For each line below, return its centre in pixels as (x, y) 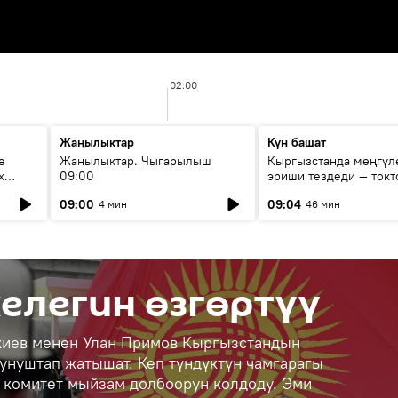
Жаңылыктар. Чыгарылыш (135, 161)
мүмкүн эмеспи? (315, 191)
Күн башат (297, 142)
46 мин (323, 204)
